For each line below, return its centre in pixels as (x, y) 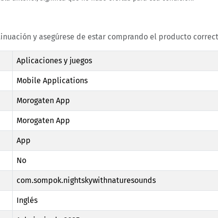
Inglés (27, 200)
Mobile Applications (52, 81)
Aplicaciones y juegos (54, 61)
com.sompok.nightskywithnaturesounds (86, 181)
